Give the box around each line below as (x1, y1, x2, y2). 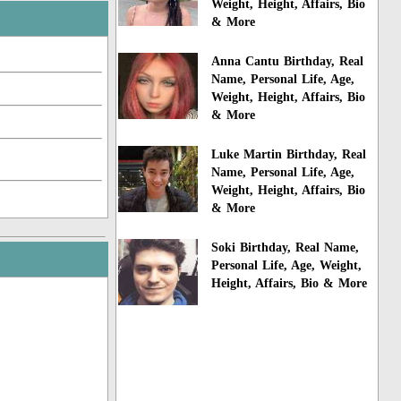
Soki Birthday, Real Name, (211, 240, 360, 254)
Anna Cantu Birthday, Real (211, 55, 364, 69)
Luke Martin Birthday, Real (211, 147, 367, 161)
